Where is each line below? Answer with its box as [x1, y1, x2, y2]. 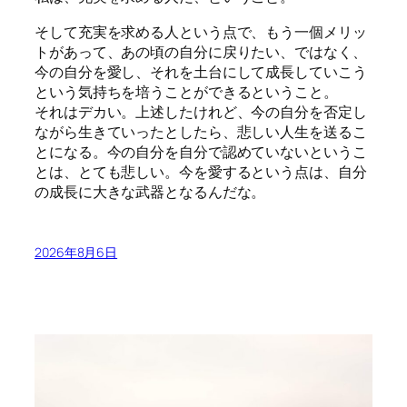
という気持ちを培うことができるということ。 [35, 81, 338, 102]
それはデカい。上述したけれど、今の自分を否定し [35, 101, 367, 122]
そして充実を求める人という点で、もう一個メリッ [35, 21, 367, 42]
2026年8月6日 [35, 243, 118, 261]
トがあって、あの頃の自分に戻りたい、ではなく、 [35, 41, 367, 62]
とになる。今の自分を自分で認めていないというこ [35, 141, 367, 162]
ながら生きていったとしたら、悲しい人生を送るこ [35, 121, 367, 142]
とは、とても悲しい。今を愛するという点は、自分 [35, 161, 367, 182]
